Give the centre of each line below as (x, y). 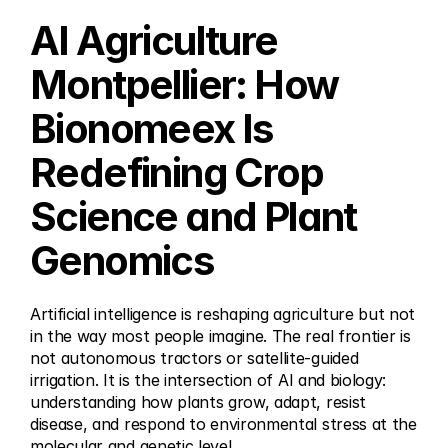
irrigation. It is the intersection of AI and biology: (208, 380)
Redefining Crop (176, 172)
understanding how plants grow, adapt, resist (198, 402)
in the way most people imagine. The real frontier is (220, 336)
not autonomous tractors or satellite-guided (194, 358)
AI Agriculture (154, 40)
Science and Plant (193, 216)
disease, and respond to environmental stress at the (223, 424)
